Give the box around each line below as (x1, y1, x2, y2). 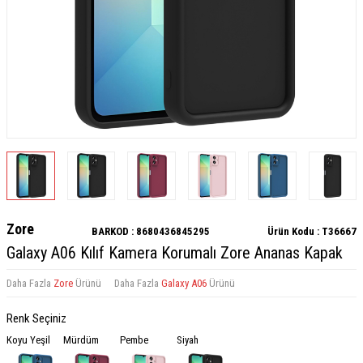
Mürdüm (63, 333, 99, 346)
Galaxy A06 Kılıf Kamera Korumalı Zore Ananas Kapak (6, 242, 343, 263)
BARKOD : (92, 224, 136, 237)
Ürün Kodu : (267, 224, 322, 237)
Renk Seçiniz (6, 310, 66, 326)
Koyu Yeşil (6, 333, 50, 346)
